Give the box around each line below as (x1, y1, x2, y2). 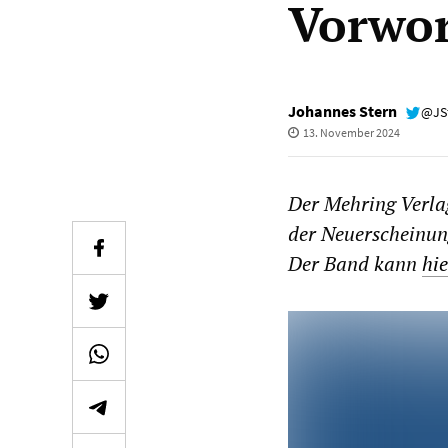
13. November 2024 (302, 125, 400, 140)
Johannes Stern (288, 101, 397, 121)
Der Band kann (288, 250, 422, 277)
